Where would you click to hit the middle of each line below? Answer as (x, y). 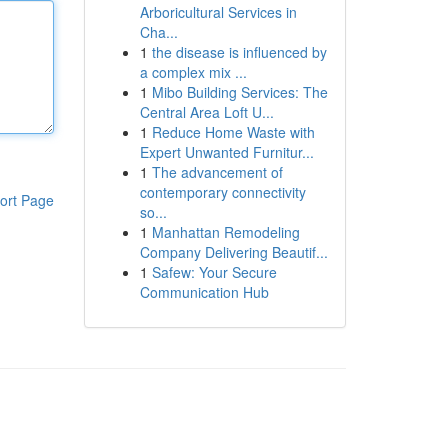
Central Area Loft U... (206, 112)
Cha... (158, 32)
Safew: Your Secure (214, 272)
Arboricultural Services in (218, 12)
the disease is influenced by (239, 52)
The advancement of (217, 172)
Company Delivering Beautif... (233, 252)
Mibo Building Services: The (239, 92)
